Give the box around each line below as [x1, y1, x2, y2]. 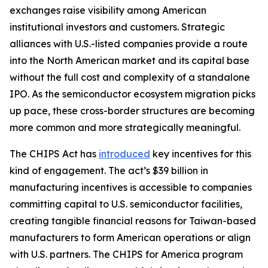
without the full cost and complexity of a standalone [10, 71, 250, 83]
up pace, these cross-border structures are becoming [10, 104, 255, 117]
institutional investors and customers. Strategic [10, 20, 225, 33]
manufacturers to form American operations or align [10, 231, 251, 243]
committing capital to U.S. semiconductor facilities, [10, 197, 242, 210]
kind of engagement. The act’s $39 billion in [10, 164, 208, 176]
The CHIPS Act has [10, 147, 99, 160]
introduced [99, 147, 150, 160]
